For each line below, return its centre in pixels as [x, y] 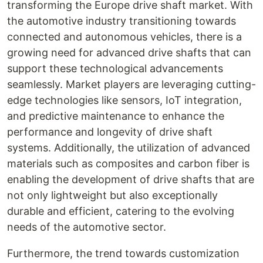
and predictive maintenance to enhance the [116, 116]
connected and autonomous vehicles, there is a [124, 37]
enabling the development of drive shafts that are [131, 179]
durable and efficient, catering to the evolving [121, 211]
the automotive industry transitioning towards [122, 21]
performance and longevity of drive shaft [110, 132]
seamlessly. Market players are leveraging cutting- [131, 84]
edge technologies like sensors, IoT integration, [124, 100]
